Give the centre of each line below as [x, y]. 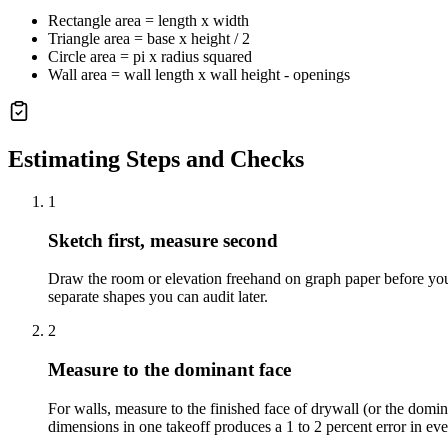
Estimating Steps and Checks [156, 158]
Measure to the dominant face [169, 370]
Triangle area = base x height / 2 [149, 39]
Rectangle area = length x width [148, 21]
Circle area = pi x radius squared [150, 57]
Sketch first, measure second [163, 240]
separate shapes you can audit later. [158, 297]
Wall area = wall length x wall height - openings [199, 75]
